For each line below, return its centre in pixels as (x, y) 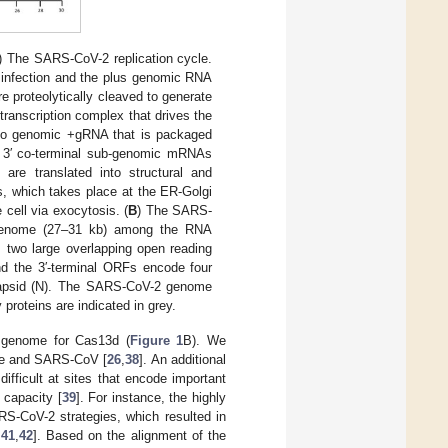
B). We (205, 340)
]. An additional (183, 359)
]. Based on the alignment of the (129, 435)
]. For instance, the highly (151, 397)
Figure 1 (156, 340)
